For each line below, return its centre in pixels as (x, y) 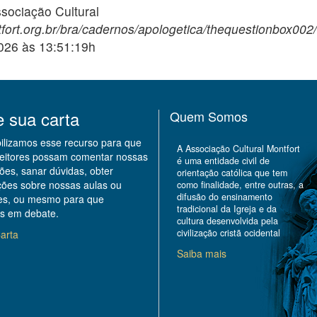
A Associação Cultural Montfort (238, 149)
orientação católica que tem (232, 173)
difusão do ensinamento (225, 197)
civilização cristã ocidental (229, 233)
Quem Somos (209, 116)
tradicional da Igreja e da (227, 209)
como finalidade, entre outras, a (240, 185)
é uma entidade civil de (223, 161)
